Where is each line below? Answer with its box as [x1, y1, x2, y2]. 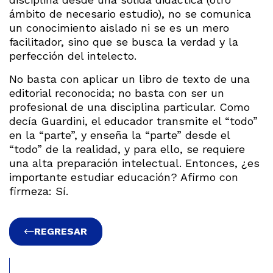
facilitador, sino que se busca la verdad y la [9, 35, 238, 49]
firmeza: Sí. [9, 184, 68, 197]
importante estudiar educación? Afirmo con [9, 170, 238, 183]
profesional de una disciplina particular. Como [9, 100, 250, 113]
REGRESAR [34, 225, 87, 237]
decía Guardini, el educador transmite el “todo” [9, 114, 258, 127]
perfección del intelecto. [9, 49, 136, 63]
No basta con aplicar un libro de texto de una [9, 72, 250, 85]
